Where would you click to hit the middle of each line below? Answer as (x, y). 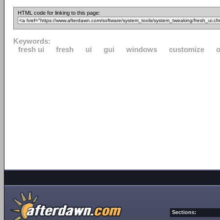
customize (187, 49)
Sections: (184, 212)
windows (142, 49)
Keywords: (32, 41)
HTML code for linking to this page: (59, 13)
